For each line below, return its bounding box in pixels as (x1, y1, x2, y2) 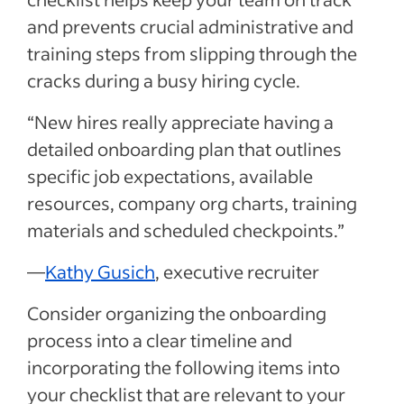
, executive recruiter (155, 259, 319, 283)
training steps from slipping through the (27, 41, 357, 65)
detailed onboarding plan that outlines (27, 136, 342, 161)
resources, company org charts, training (27, 190, 357, 215)
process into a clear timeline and (27, 327, 292, 352)
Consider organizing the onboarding (27, 300, 326, 325)
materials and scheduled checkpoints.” (27, 217, 348, 242)
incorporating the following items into (27, 354, 340, 379)
